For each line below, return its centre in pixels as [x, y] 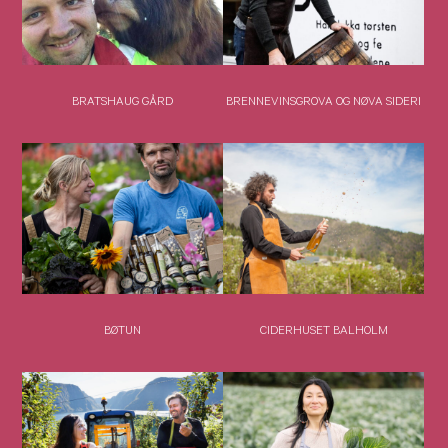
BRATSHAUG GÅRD [123, 104]
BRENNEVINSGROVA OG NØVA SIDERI [324, 104]
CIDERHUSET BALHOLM [323, 333]
